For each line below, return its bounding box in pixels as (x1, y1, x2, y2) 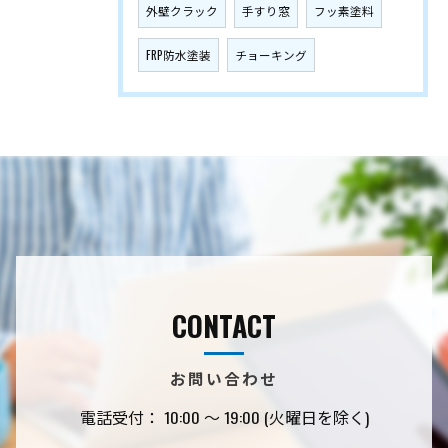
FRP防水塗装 (146, 46, 211, 63)
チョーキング (235, 46, 307, 63)
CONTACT (172, 304, 276, 346)
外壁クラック (146, 2, 218, 19)
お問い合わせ (170, 366, 278, 389)
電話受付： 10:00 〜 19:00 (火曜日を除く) (79, 405, 369, 429)
